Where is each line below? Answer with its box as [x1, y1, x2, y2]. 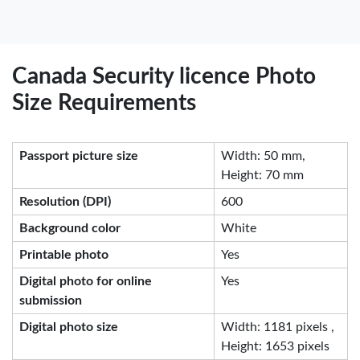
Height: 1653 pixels [221, 339, 329, 353]
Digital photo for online [19, 274, 152, 288]
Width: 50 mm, [221, 149, 305, 162]
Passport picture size [19, 149, 138, 162]
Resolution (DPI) [19, 194, 111, 208]
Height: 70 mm [221, 168, 304, 182]
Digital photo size [19, 320, 118, 333]
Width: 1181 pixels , [221, 320, 334, 333]
